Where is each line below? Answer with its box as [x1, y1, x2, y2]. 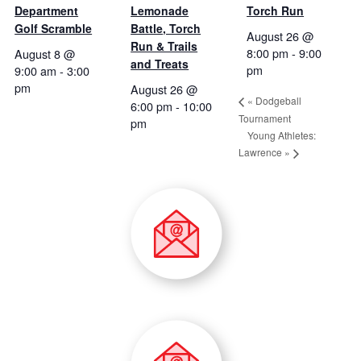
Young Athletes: [247, 127, 316, 142]
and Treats [131, 56, 189, 73]
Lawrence [238, 145, 284, 160]
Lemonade [131, 2, 189, 19]
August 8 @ [15, 45, 77, 63]
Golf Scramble [15, 20, 93, 37]
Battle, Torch [131, 20, 201, 37]
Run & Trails [131, 38, 198, 55]
